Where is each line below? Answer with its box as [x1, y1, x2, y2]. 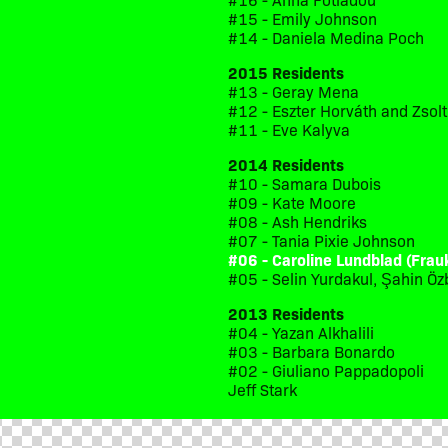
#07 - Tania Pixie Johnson [228, 228, 415, 251]
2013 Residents [228, 301, 344, 324]
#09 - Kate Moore [228, 190, 356, 213]
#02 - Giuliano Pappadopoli [228, 358, 424, 381]
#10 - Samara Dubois [228, 171, 381, 194]
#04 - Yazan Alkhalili [228, 320, 374, 343]
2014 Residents [228, 152, 344, 175]
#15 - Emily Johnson [228, 6, 377, 29]
